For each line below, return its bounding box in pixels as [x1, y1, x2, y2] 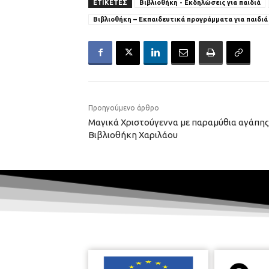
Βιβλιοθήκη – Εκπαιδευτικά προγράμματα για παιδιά [93, 15, 268, 23]
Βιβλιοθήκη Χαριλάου [88, 129, 178, 140]
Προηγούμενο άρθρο [88, 103, 159, 112]
